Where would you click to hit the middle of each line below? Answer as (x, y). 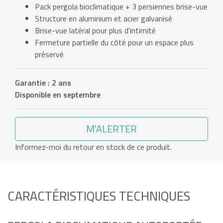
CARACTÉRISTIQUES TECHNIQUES (99, 196)
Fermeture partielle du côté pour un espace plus (114, 43)
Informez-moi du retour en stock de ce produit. (93, 147)
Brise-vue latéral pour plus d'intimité (95, 31)
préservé (49, 55)
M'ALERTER (111, 129)
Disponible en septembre (58, 95)
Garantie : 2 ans (43, 83)
